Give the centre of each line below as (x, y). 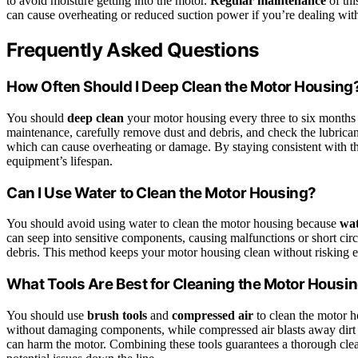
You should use (47, 315)
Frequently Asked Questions (133, 50)
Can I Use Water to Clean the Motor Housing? (161, 193)
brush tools (117, 315)
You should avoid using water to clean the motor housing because (173, 224)
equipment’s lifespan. (60, 161)
